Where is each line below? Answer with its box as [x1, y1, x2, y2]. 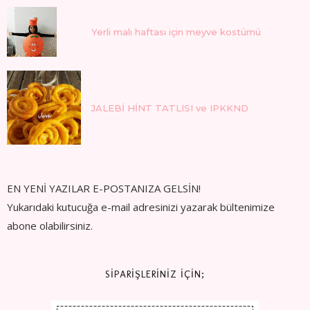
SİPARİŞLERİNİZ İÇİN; [105, 268, 205, 281]
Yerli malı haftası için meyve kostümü [91, 26, 261, 38]
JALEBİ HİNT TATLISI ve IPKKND [91, 102, 248, 113]
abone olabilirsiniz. [7, 219, 93, 233]
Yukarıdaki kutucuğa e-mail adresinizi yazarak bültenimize [7, 200, 275, 215]
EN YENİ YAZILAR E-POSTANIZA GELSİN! [7, 181, 201, 196]
